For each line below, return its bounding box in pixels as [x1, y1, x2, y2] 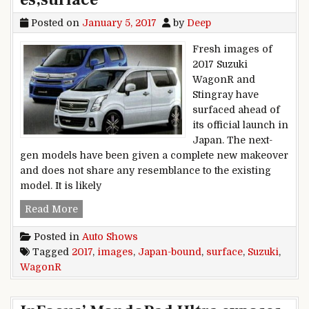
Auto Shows [82, 230, 138, 242]
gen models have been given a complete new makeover [20, 149, 288, 161]
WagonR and [192, 73, 255, 85]
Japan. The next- [192, 134, 272, 146]
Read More [25, 203, 78, 215]
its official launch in [192, 119, 288, 130]
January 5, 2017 [82, 17, 157, 28]
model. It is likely [20, 179, 101, 191]
